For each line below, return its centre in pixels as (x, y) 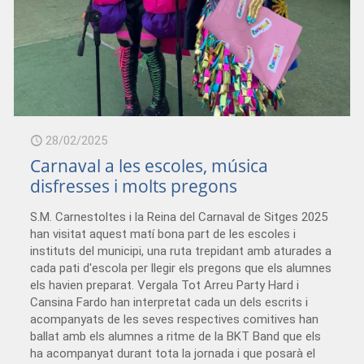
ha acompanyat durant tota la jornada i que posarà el (173, 353)
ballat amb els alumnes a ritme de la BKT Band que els (176, 336)
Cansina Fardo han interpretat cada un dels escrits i (169, 302)
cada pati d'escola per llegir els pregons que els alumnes (181, 268)
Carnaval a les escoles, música (149, 165)
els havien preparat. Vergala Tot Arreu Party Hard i (165, 285)
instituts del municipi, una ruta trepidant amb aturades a (181, 251)
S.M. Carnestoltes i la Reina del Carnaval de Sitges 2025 (179, 217)
